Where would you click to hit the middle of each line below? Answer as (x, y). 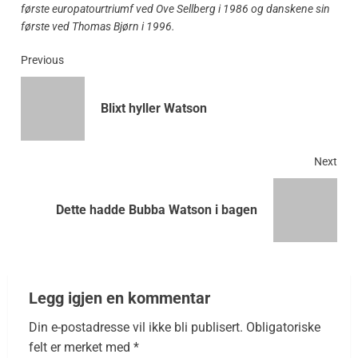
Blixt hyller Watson (154, 108)
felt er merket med (81, 347)
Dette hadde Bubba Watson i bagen (157, 209)
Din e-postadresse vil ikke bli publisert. (136, 327)
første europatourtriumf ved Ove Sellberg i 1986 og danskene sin (175, 8)
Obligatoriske (283, 327)
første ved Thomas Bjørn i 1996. (98, 26)
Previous (42, 60)
